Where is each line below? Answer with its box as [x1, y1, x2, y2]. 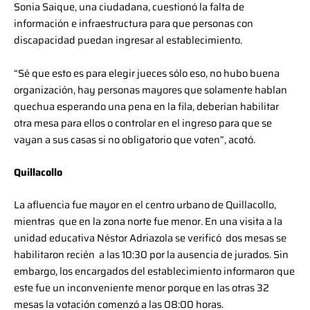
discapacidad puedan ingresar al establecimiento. [14, 32, 244, 48]
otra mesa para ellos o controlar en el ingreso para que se [14, 114, 272, 131]
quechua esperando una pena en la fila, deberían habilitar [14, 98, 279, 114]
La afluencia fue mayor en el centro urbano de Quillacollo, [14, 197, 276, 213]
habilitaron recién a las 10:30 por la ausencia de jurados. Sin [14, 246, 289, 263]
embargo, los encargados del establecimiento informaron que [14, 263, 295, 280]
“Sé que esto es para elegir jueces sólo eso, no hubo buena [14, 64, 280, 81]
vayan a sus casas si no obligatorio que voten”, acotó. [14, 131, 255, 147]
